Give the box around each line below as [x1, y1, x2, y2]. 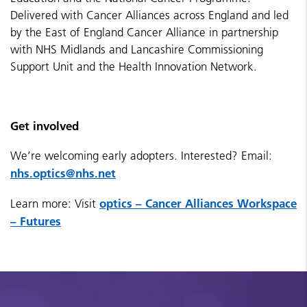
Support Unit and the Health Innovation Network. [10, 60, 257, 73]
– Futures [10, 214, 61, 228]
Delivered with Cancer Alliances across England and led [10, 8, 288, 22]
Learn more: [10, 197, 75, 210]
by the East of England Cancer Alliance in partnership [10, 25, 278, 39]
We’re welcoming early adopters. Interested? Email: [10, 149, 272, 162]
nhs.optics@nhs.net [10, 166, 116, 180]
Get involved [10, 119, 79, 133]
